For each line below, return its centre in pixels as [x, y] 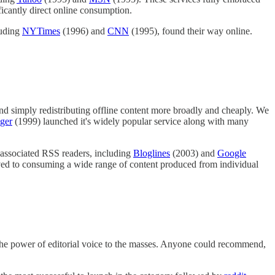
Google [232, 153]
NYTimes [41, 31]
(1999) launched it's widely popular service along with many [130, 122]
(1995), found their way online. [191, 31]
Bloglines [152, 153]
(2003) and [194, 153]
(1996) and [84, 31]
